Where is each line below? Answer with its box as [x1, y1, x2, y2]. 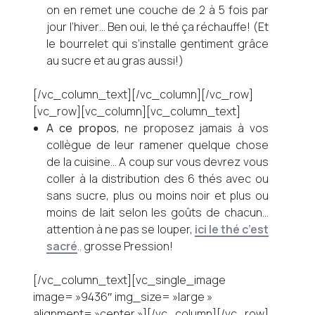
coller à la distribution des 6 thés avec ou [46, 171, 269, 186]
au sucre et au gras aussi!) [46, 53, 184, 68]
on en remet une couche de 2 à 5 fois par [46, 2, 269, 18]
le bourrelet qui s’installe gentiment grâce [46, 36, 269, 51]
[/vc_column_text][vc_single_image [33, 272, 226, 288]
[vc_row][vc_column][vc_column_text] [33, 103, 241, 119]
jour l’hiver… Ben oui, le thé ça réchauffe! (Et [46, 19, 269, 34]
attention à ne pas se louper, [46, 221, 195, 237]
